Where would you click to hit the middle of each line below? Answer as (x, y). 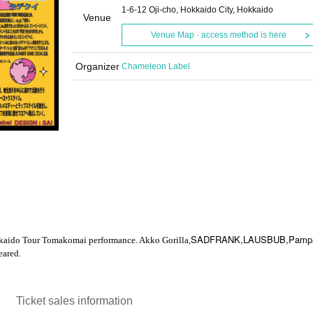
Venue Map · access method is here (218, 35)
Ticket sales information (74, 301)
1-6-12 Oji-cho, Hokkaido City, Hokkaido (197, 10)
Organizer (97, 66)
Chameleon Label (156, 66)
